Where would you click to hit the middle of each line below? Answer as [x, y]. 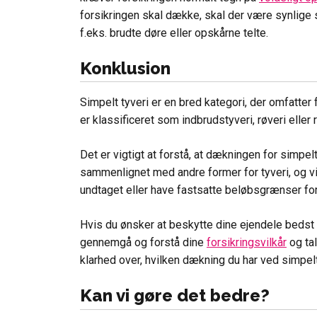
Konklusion [125, 68]
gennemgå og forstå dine [143, 243]
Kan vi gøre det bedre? [175, 296]
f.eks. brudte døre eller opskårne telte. [174, 33]
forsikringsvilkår [247, 243]
